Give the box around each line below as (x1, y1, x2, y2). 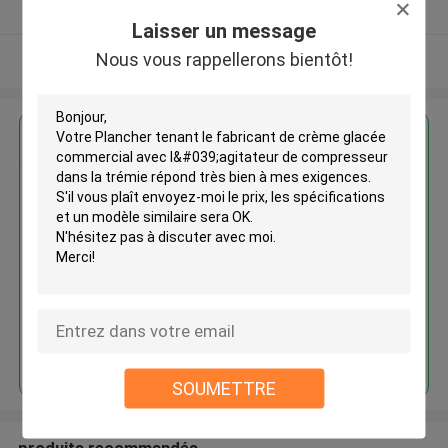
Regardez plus (170, 50, 278, 71)
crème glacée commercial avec (163, 209, 403, 230)
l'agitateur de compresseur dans (163, 232, 414, 253)
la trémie (163, 255, 231, 276)
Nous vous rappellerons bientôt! (95, 48, 353, 70)
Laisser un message (132, 18, 316, 43)
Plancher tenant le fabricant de (163, 186, 402, 207)
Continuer (176, 338, 252, 359)
